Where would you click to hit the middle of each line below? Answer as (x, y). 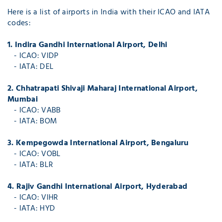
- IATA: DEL (31, 67)
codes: (19, 23)
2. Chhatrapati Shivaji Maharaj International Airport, (103, 88)
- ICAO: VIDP (33, 56)
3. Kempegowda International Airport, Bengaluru (98, 143)
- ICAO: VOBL (34, 154)
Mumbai (23, 99)
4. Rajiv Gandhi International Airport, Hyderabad (98, 187)
